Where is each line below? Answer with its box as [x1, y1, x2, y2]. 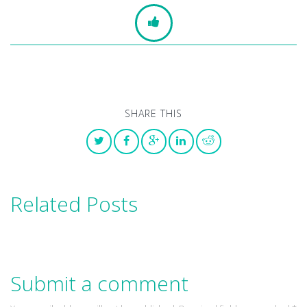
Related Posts [10, 190, 138, 219]
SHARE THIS [125, 107, 182, 121]
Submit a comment [10, 269, 188, 298]
